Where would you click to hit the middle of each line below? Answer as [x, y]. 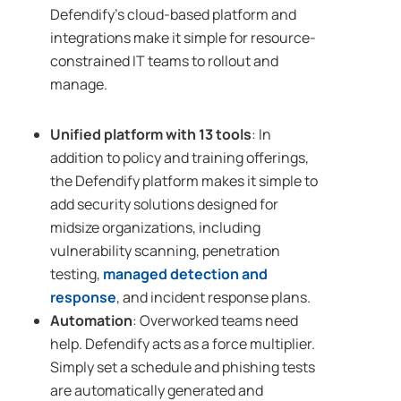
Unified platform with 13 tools [151, 135]
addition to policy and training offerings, [179, 158]
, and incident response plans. [215, 298]
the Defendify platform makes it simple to [184, 181]
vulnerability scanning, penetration [165, 251]
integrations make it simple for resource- [183, 38]
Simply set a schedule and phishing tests [183, 367]
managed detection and [185, 274]
